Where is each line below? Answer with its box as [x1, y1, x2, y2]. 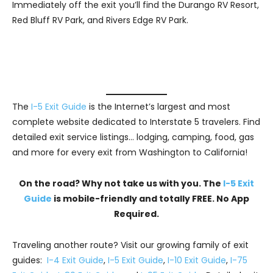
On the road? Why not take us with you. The [19, 177, 223, 190]
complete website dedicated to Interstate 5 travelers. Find [12, 115, 260, 128]
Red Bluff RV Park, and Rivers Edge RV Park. [12, 13, 188, 26]
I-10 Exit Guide [168, 253, 226, 266]
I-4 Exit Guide [47, 253, 104, 266]
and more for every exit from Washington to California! [12, 146, 247, 158]
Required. [114, 207, 159, 220]
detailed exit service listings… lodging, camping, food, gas [12, 130, 254, 143]
